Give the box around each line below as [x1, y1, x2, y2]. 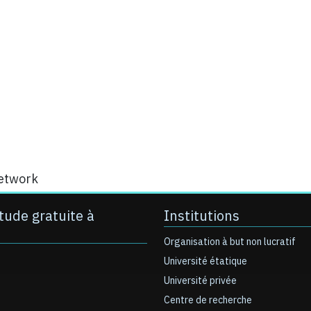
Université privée [164, 274, 237, 288]
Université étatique [164, 254, 247, 269]
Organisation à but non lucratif [164, 235, 296, 249]
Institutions [164, 205, 239, 226]
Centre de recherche [164, 293, 252, 308]
